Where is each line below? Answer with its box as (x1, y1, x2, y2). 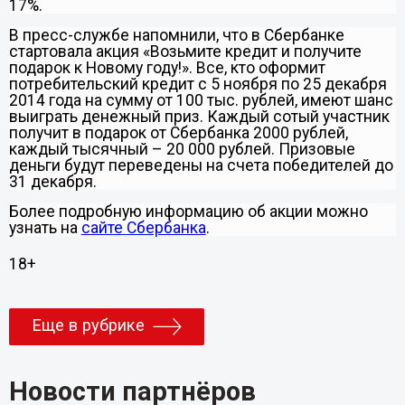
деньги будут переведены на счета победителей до (8, 156, 393, 174)
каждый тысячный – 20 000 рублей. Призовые (8, 140, 355, 158)
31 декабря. (8, 173, 97, 191)
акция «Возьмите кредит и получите (95, 42, 362, 61)
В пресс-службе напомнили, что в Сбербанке (8, 26, 344, 44)
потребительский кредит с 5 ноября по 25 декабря (8, 75, 387, 93)
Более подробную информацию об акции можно (8, 202, 368, 221)
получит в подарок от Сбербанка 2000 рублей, (8, 124, 348, 142)
